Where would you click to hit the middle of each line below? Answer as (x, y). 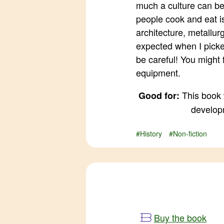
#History (149, 133)
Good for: (159, 95)
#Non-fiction (188, 133)
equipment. (158, 72)
